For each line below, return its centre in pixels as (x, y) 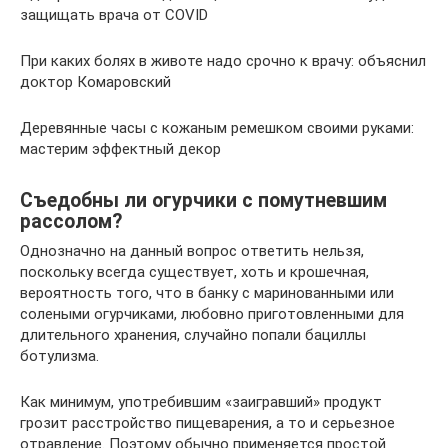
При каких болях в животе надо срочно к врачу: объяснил (223, 61)
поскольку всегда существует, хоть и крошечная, (194, 272)
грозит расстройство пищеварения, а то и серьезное (207, 423)
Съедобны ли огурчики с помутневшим (203, 200)
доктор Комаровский (95, 82)
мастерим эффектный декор (120, 149)
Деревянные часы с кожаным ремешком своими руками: (217, 128)
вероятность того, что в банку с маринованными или (207, 293)
